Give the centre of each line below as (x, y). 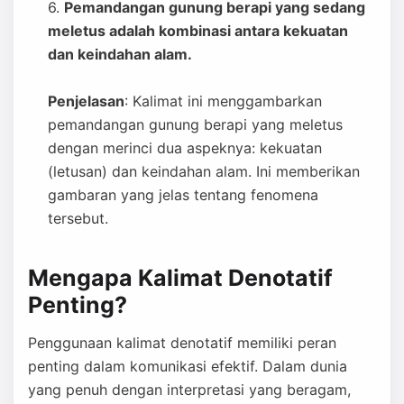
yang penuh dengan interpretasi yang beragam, (189, 390)
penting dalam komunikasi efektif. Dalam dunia (188, 366)
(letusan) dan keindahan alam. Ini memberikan (204, 171)
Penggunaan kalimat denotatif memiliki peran (182, 343)
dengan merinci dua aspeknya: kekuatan (185, 148)
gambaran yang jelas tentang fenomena (183, 195)
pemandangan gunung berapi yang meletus (195, 124)
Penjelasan (86, 101)
